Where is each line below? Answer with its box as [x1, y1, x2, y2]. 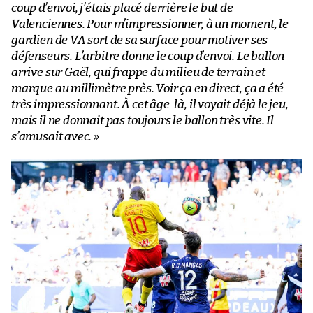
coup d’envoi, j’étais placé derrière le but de [11, 2, 233, 15]
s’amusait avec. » [11, 131, 99, 143]
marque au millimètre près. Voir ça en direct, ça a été [11, 82, 284, 95]
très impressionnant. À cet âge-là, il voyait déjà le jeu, [11, 99, 289, 111]
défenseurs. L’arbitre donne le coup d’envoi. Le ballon [11, 50, 285, 63]
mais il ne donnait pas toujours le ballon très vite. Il [11, 115, 275, 127]
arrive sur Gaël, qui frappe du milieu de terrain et [11, 66, 265, 79]
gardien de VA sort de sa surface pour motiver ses [11, 34, 268, 47]
